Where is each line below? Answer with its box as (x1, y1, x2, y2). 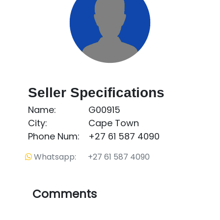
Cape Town (88, 116, 139, 129)
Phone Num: (28, 130, 80, 142)
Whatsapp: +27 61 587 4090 (32, 151, 150, 163)
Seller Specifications (28, 84, 165, 100)
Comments (32, 186, 97, 202)
